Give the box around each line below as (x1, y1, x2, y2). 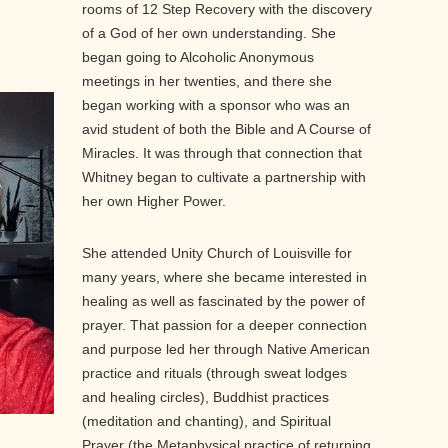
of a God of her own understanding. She (81, 25, 336, 41)
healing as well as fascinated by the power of (81, 293, 365, 309)
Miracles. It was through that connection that (81, 145, 362, 161)
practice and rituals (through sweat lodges (81, 365, 347, 381)
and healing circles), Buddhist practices (81, 389, 329, 405)
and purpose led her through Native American (81, 341, 370, 357)
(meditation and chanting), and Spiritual (81, 413, 331, 429)
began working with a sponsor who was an (81, 97, 350, 113)
